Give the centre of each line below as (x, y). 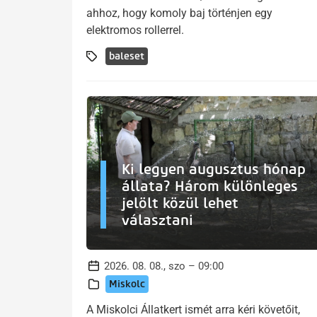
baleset (127, 57)
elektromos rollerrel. (135, 30)
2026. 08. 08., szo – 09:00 (164, 266)
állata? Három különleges (210, 186)
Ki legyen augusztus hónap (214, 169)
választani (157, 220)
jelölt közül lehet (180, 203)
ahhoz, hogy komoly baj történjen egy (179, 13)
